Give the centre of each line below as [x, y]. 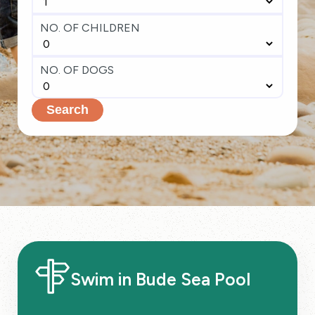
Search [67, 110]
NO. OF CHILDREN [90, 28]
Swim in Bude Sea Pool [160, 279]
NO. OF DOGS [77, 70]
